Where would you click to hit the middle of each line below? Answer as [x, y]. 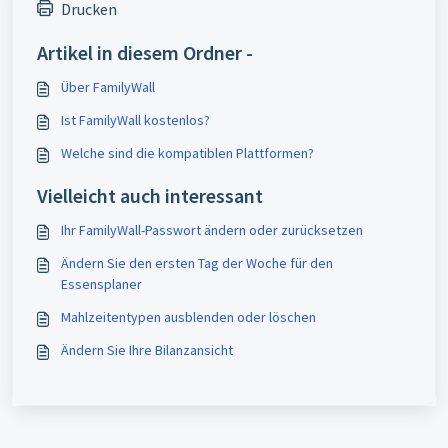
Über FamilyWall [108, 87]
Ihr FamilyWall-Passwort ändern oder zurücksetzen [212, 230]
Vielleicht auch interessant [150, 195]
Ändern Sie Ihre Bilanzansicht [147, 350]
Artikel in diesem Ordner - [145, 52]
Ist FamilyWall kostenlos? [135, 120]
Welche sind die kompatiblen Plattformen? [187, 153]
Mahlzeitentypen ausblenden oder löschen [188, 317]
